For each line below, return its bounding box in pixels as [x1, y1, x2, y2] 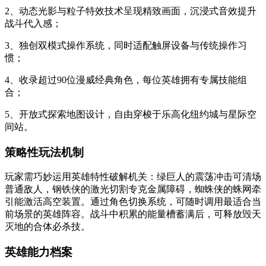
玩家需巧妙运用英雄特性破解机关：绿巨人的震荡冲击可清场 [5, 172, 261, 182]
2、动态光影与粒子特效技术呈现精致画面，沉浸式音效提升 [5, 6, 256, 16]
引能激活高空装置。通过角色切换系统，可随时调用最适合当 [5, 197, 261, 207]
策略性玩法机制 [5, 145, 84, 159]
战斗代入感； [5, 18, 62, 28]
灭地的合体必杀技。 [5, 221, 90, 232]
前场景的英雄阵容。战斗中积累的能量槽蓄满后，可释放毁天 [5, 209, 261, 220]
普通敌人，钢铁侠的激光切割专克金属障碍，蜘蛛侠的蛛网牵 [5, 184, 261, 195]
